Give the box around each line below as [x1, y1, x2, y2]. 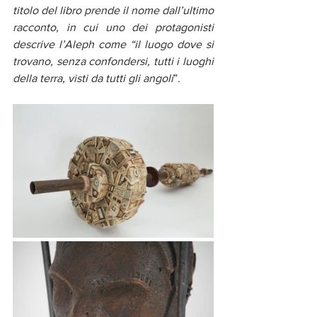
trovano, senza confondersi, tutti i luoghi [13, 55, 214, 68]
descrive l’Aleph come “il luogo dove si [13, 38, 214, 51]
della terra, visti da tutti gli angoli [13, 72, 173, 85]
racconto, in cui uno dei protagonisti [13, 21, 214, 34]
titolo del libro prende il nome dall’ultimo [13, 4, 214, 17]
